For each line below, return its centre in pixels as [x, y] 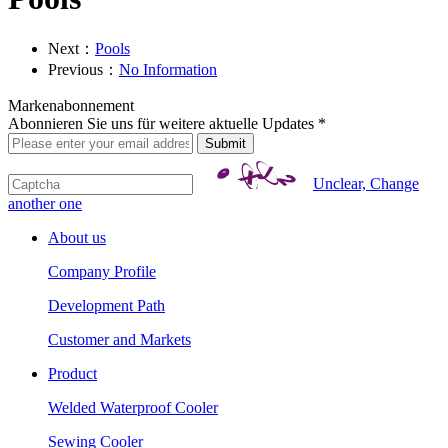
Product [72, 373]
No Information [168, 69]
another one [45, 203]
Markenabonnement [71, 105]
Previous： [83, 69]
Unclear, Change [366, 183]
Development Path [106, 305]
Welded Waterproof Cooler [133, 407]
